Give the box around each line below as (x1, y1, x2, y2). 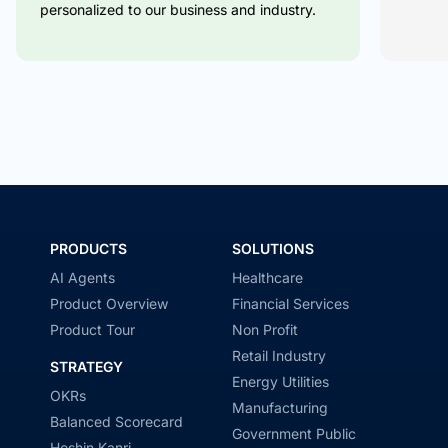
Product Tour (50, 320, 135, 338)
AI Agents (50, 268, 115, 286)
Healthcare (232, 268, 303, 286)
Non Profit (232, 320, 298, 338)
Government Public (232, 424, 356, 442)
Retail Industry (232, 346, 326, 364)
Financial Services (232, 294, 349, 312)
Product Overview (50, 294, 168, 312)
